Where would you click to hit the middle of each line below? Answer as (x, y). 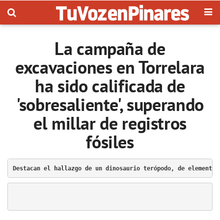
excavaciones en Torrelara (110, 67)
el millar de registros (110, 123)
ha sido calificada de (110, 86)
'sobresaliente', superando (110, 104)
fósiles (110, 142)
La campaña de (110, 48)
